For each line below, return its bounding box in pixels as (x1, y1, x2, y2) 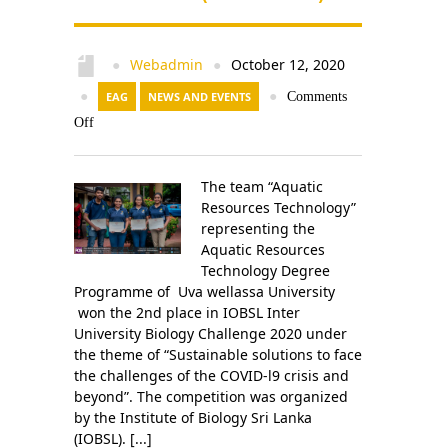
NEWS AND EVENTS (148, 89, 251, 104)
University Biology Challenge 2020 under (74, 324, 347, 343)
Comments (287, 89, 347, 104)
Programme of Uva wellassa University (74, 282, 335, 301)
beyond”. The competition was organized (74, 387, 348, 406)
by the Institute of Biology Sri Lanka (74, 408, 312, 427)
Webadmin (130, 55, 203, 74)
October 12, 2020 (227, 55, 345, 74)
